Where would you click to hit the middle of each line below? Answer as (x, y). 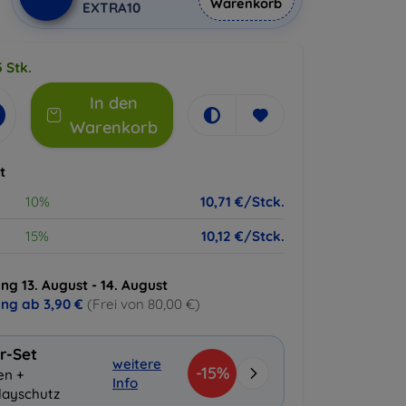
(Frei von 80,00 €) (144, 304)
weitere (137, 363)
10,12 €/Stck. (243, 236)
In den (114, 103)
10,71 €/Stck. (242, 202)
